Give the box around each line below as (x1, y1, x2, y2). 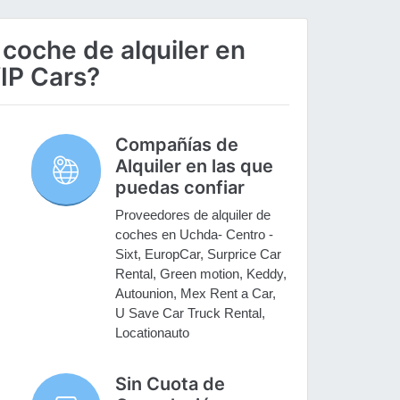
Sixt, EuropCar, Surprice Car (115, 246, 282, 262)
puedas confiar (115, 177, 246, 199)
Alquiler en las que (115, 155, 274, 178)
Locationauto (115, 325, 190, 341)
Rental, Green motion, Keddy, (115, 266, 287, 282)
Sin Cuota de (115, 373, 226, 396)
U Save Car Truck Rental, (115, 305, 266, 321)
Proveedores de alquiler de (115, 207, 271, 223)
